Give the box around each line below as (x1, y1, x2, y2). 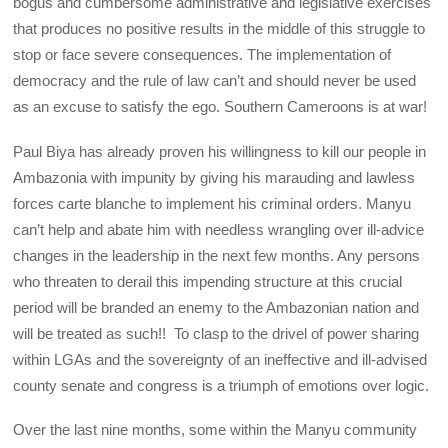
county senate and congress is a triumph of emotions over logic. (13, 376, 430, 394)
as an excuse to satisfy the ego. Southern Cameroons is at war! (13, 98, 428, 116)
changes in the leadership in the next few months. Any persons (13, 246, 421, 264)
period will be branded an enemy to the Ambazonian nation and (13, 298, 420, 316)
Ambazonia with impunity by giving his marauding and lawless (13, 168, 416, 186)
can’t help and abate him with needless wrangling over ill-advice (13, 220, 425, 238)
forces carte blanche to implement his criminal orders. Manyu (13, 194, 412, 212)
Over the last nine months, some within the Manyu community (13, 420, 418, 438)
